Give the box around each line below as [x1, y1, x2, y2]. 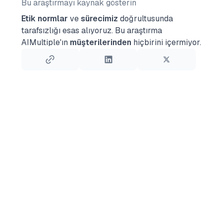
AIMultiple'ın [21, 37, 70, 48]
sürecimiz [80, 13, 118, 24]
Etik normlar [21, 13, 68, 24]
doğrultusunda [117, 13, 173, 24]
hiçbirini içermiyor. [131, 37, 201, 48]
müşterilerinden [69, 37, 131, 48]
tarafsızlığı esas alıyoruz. [21, 25, 113, 36]
